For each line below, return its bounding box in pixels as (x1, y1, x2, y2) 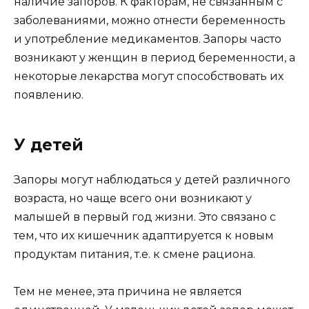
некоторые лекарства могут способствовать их (14, 70, 283, 83)
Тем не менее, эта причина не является (14, 285, 242, 299)
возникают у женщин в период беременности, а (14, 51, 295, 65)
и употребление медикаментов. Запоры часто (14, 32, 281, 46)
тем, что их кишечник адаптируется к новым (14, 229, 274, 243)
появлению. (14, 88, 83, 102)
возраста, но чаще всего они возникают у (14, 192, 252, 206)
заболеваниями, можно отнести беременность (14, 14, 286, 28)
